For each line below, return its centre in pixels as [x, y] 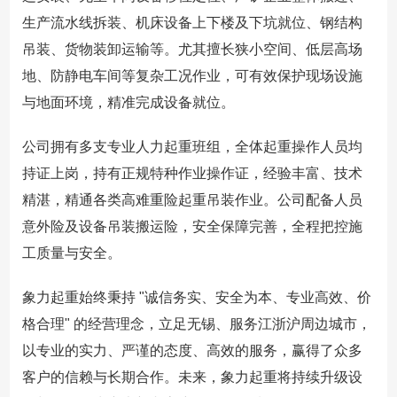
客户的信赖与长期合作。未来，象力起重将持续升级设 [192, 378]
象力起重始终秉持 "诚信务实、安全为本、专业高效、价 [196, 298]
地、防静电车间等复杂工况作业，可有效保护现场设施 [192, 76]
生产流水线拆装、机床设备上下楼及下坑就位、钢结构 [192, 23]
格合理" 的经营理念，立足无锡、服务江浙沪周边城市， [196, 324]
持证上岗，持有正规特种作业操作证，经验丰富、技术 [192, 174]
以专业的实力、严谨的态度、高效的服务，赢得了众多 [192, 351]
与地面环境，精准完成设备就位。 [128, 103]
